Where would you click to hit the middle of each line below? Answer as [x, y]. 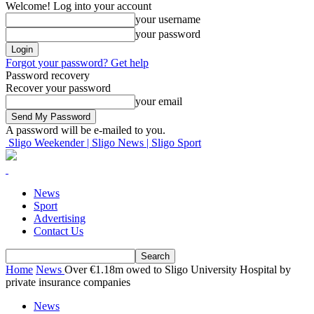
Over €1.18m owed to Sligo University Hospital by [178, 269]
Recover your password [58, 88]
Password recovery [48, 75]
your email [159, 101]
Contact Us [59, 231]
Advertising [60, 218]
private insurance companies [71, 282]
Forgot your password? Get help [77, 63]
